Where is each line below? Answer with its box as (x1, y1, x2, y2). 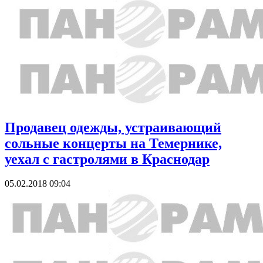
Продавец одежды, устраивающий (5, 119, 221, 135)
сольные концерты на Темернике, (5, 135, 222, 151)
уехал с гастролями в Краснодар (5, 151, 210, 167)
